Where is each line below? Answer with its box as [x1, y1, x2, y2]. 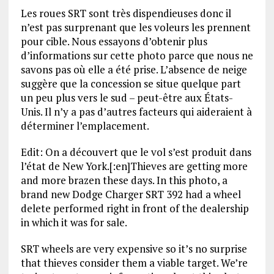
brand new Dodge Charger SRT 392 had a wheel [20, 187, 241, 202]
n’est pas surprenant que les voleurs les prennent [20, 20, 251, 35]
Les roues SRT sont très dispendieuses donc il [20, 6, 231, 21]
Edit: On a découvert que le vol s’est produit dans [20, 145, 251, 160]
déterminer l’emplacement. [20, 119, 149, 133]
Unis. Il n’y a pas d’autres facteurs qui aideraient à [20, 105, 252, 119]
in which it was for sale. [20, 215, 127, 230]
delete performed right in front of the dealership [20, 201, 249, 216]
